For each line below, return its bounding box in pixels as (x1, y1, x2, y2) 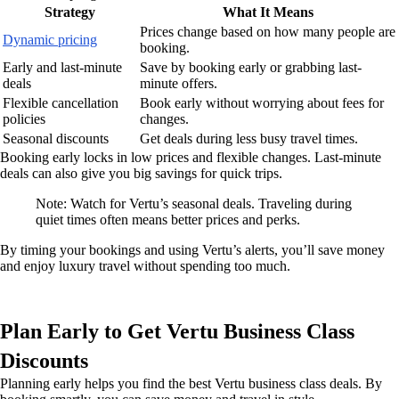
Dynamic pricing (3, 31, 97, 47)
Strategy (44, 4, 95, 20)
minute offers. (140, 75, 217, 91)
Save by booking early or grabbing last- (140, 59, 362, 75)
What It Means (223, 4, 313, 20)
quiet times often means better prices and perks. (36, 211, 300, 227)
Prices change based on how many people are (140, 23, 395, 39)
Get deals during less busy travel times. (140, 130, 358, 146)
